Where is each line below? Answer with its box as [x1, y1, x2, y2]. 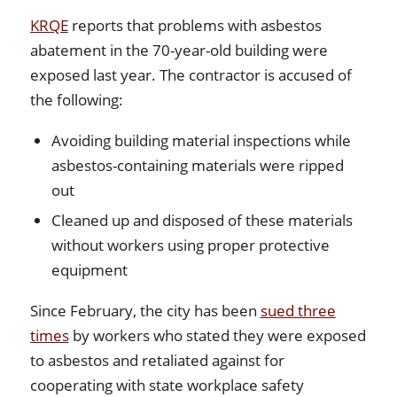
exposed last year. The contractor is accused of [29, 64, 352, 85]
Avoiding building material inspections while [51, 129, 351, 151]
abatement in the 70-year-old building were [29, 39, 328, 60]
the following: [29, 89, 123, 110]
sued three [260, 300, 336, 321]
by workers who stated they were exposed [68, 324, 366, 346]
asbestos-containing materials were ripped [51, 154, 344, 175]
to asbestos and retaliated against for [29, 349, 284, 370]
